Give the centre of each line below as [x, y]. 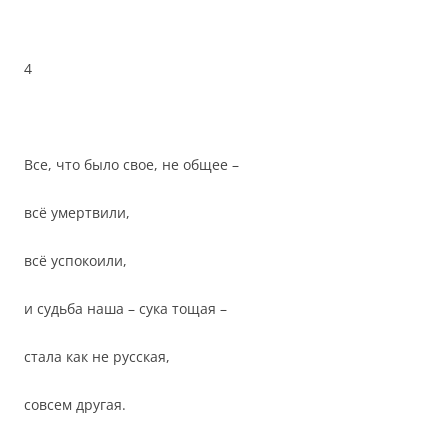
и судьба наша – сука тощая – [125, 308]
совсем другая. [75, 404]
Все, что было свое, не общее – [131, 164]
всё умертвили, [77, 212]
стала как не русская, [97, 356]
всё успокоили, [75, 260]
